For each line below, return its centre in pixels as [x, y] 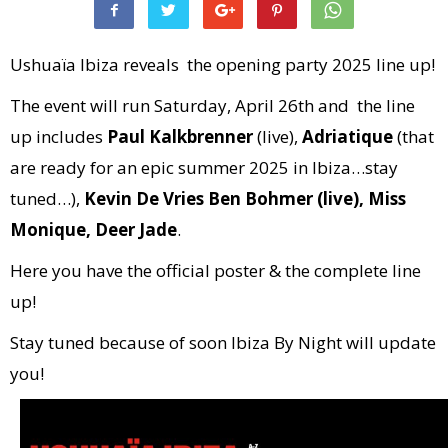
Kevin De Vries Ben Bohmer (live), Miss [245, 198]
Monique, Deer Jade [93, 229]
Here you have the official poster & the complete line [215, 270]
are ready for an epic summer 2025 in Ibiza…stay [204, 167]
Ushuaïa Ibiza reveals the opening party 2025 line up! [222, 64]
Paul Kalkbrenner [180, 136]
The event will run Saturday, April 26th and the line [212, 105]
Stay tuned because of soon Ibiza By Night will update [223, 342]
